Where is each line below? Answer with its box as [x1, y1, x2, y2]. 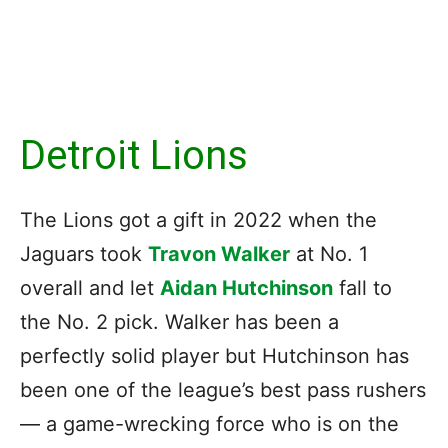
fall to [333, 275, 392, 300]
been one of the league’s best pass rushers [20, 377, 426, 402]
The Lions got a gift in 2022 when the [20, 207, 377, 232]
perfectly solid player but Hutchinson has [20, 343, 409, 368]
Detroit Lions [20, 131, 248, 179]
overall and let [20, 275, 160, 300]
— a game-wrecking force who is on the [20, 411, 399, 436]
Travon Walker [148, 241, 290, 266]
